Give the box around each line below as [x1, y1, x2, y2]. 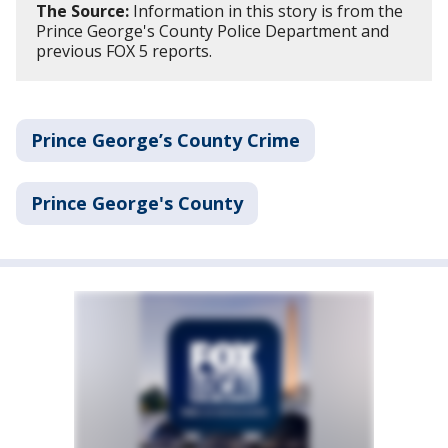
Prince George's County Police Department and [36, 19, 389, 42]
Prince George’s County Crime [31, 127, 300, 152]
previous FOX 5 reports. [36, 39, 212, 62]
